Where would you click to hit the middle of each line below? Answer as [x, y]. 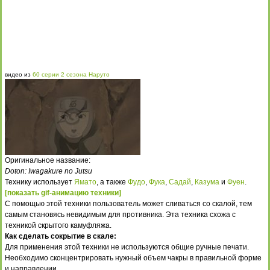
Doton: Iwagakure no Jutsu [49, 171]
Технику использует [39, 182]
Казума [207, 182]
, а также [112, 182]
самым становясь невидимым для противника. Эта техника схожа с [120, 215]
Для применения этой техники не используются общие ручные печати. [127, 247]
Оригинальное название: [48, 160]
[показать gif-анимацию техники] [63, 193]
